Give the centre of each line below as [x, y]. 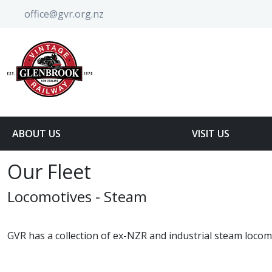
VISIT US [212, 134]
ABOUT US [38, 134]
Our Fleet [49, 172]
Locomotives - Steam [77, 196]
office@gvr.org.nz [64, 14]
